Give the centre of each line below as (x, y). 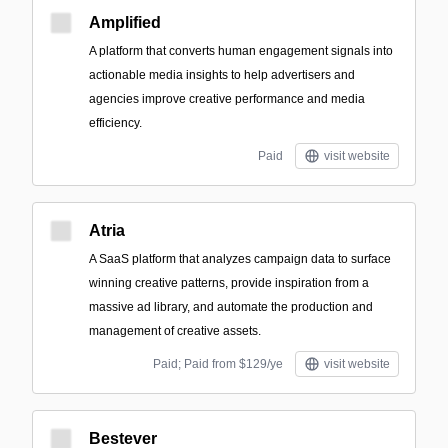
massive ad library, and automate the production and (231, 307)
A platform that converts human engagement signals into (241, 51)
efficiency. (115, 123)
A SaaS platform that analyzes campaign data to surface (240, 259)
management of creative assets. (175, 331)
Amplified (125, 22)
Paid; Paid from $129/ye (218, 364)
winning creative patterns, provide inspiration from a (229, 283)
